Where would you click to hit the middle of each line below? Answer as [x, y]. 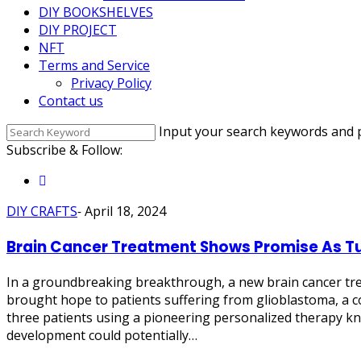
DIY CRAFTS [42, 211]
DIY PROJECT [78, 30]
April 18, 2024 [125, 211]
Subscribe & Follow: [64, 150]
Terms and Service [94, 65]
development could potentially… [102, 336]
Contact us [71, 101]
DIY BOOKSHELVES [96, 12]
